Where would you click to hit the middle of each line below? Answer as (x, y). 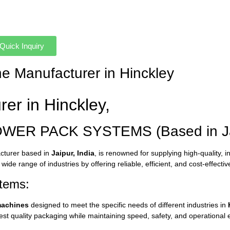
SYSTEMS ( (122, 131)
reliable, (131, 164)
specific (115, 205)
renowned (123, 153)
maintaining (108, 215)
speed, (139, 215)
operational (208, 215)
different (172, 205)
